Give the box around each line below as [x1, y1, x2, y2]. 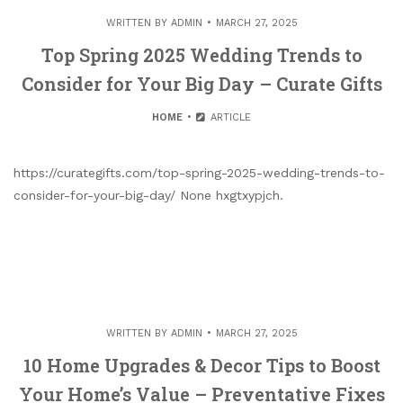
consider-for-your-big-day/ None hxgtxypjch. [13, 188, 283, 203]
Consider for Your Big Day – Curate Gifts [21, 72, 382, 96]
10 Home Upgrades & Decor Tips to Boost [22, 354, 381, 378]
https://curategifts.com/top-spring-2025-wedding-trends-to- [13, 166, 385, 181]
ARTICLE [206, 112, 251, 124]
